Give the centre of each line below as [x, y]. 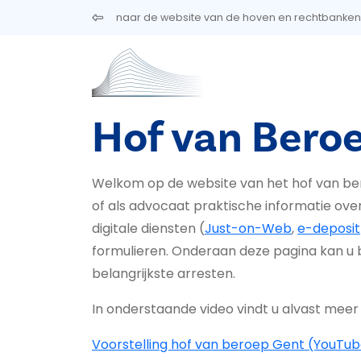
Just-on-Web [248, 228]
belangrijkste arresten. [165, 274]
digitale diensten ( [148, 228]
